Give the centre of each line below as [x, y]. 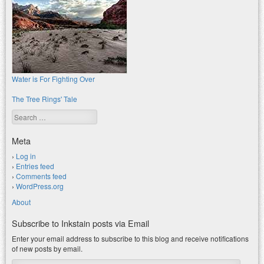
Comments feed [41, 176]
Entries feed [35, 166]
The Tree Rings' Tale [44, 98]
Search [24, 114]
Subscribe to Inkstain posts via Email [80, 223]
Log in [26, 156]
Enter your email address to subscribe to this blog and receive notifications [130, 238]
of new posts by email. [47, 248]
